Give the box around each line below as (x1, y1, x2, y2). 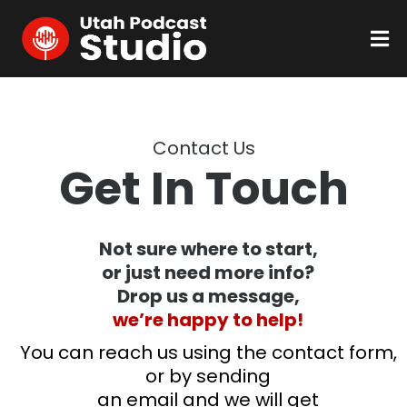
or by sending (145, 363, 271, 389)
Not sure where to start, (98, 236, 318, 262)
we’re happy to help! (113, 307, 303, 333)
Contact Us (152, 135, 255, 161)
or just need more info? (102, 260, 314, 285)
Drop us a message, (116, 283, 300, 309)
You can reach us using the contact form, (19, 340, 397, 365)
